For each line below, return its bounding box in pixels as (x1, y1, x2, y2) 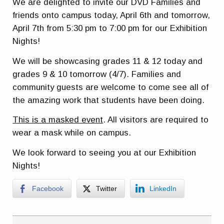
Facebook (32, 184, 64, 193)
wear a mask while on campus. (12, 128, 131, 138)
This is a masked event (12, 115, 103, 125)
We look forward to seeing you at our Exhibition (12, 147, 196, 157)
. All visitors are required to (103, 115, 209, 125)
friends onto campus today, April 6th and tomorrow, (12, 10, 210, 20)
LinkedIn (149, 184, 177, 193)
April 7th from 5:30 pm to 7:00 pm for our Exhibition (12, 23, 207, 33)
